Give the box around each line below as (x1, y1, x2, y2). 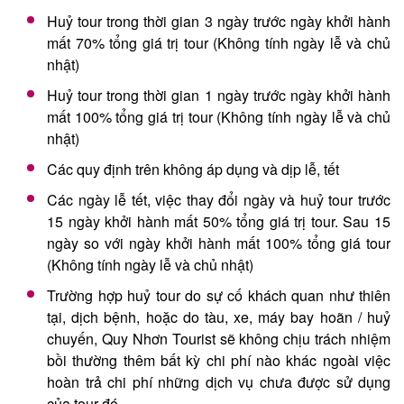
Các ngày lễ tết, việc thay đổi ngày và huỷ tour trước (47, 188, 390, 210)
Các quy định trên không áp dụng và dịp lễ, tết (47, 158, 339, 179)
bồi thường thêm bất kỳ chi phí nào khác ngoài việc (47, 349, 390, 371)
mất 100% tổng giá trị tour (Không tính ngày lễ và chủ (47, 106, 390, 127)
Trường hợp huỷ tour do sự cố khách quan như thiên (47, 284, 390, 306)
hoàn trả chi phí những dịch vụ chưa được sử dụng (47, 371, 390, 392)
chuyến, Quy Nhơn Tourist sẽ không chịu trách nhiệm (47, 327, 390, 349)
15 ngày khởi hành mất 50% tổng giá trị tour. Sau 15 (47, 210, 390, 232)
